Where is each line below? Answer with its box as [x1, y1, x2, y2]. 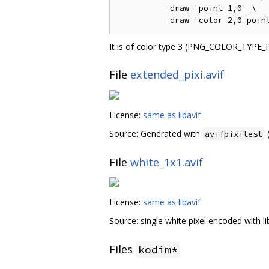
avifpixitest [205, 128, 262, 139]
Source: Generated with [109, 127, 202, 139]
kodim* [138, 242, 178, 256]
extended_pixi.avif [130, 67, 224, 82]
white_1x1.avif [130, 155, 203, 170]
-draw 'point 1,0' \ [117, 2, 256, 13]
